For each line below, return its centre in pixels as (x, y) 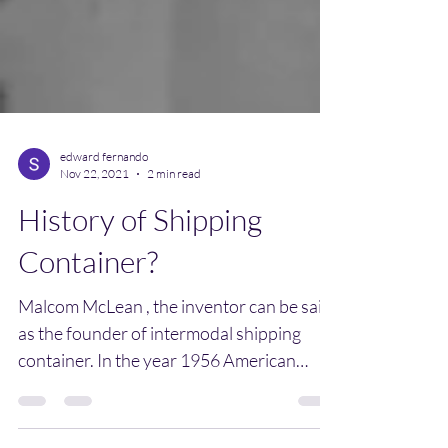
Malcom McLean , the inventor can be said (175, 342)
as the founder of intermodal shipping (159, 369)
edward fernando (104, 192)
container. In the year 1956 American (157, 396)
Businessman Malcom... (107, 423)
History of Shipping (140, 255)
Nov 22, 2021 (94, 209)
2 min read (174, 209)
